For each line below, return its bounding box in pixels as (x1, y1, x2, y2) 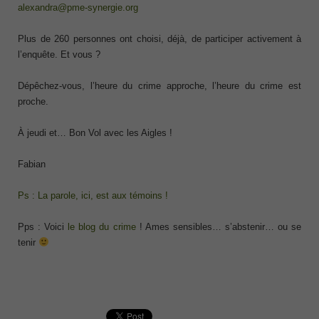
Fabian (18, 158, 46, 169)
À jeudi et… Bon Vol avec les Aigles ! (18, 127, 172, 138)
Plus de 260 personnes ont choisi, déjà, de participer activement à (18, 33, 301, 44)
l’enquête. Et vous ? (18, 48, 100, 60)
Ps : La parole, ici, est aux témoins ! (18, 189, 168, 201)
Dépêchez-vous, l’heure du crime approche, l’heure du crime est (18, 80, 301, 91)
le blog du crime (68, 221, 140, 232)
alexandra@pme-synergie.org (18, 1, 138, 13)
